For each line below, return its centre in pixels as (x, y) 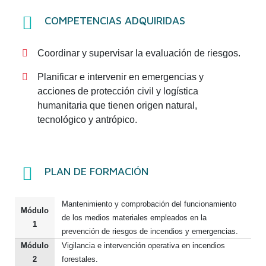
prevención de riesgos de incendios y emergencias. (150, 231)
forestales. (80, 259)
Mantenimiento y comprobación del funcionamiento (149, 204)
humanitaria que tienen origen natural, (118, 105)
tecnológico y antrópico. (88, 119)
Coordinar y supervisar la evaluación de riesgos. (139, 53)
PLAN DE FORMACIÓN (97, 171)
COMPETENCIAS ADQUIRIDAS (115, 20)
